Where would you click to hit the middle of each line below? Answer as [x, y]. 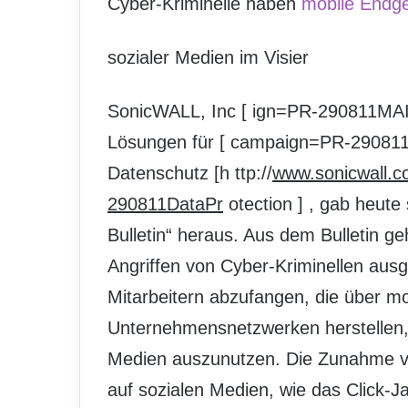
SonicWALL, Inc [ [177, 111]
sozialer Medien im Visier [208, 57]
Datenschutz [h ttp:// [190, 173]
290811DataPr [165, 204]
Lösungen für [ [166, 142]
